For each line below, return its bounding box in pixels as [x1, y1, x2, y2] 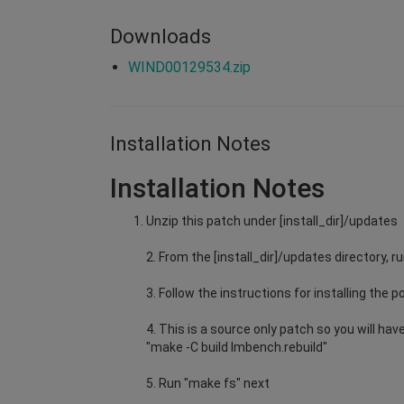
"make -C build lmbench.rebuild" [146, 339, 327, 354]
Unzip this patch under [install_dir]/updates [146, 213, 398, 228]
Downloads [110, 24, 211, 48]
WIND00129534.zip [128, 58, 251, 76]
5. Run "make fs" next [146, 375, 270, 390]
